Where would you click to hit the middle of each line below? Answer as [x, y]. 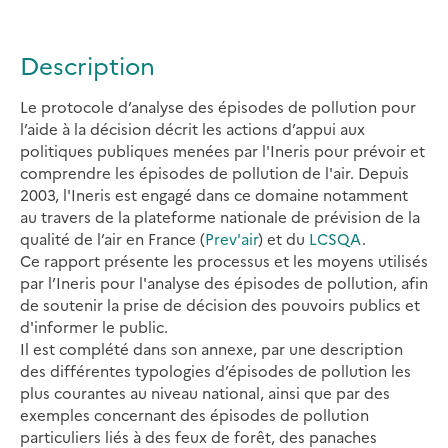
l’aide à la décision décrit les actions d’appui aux [192, 129]
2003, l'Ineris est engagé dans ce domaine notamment [214, 195]
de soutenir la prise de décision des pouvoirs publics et [220, 305]
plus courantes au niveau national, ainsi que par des [205, 393]
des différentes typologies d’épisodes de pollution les [215, 371]
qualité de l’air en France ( [112, 239]
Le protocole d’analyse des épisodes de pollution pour [218, 107]
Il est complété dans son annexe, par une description [211, 349]
